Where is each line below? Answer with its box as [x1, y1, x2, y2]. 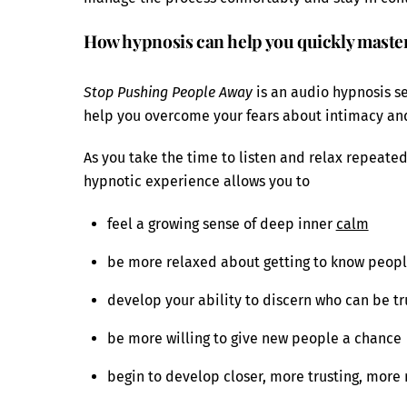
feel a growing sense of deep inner [106, 215, 336, 233]
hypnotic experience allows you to [84, 173, 310, 191]
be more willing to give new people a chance [106, 330, 402, 348]
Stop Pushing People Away [84, 83, 253, 101]
